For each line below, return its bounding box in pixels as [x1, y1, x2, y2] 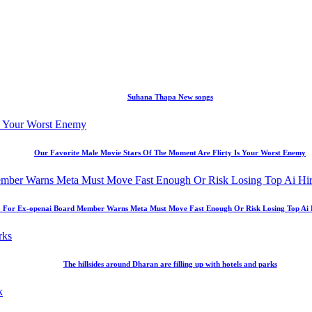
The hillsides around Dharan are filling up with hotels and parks [63, 260, 277, 269]
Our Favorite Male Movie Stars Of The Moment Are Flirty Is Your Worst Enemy [34, 148, 306, 157]
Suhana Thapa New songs [127, 93, 213, 102]
